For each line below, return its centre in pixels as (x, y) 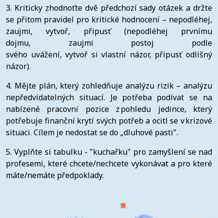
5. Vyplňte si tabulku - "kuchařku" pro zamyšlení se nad (109, 152)
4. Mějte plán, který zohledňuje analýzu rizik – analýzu (109, 86)
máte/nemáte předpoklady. (55, 175)
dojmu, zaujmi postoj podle (109, 43)
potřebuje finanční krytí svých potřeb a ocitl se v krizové (109, 121)
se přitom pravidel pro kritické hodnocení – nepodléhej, (109, 20)
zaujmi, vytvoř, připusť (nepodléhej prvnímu (109, 31)
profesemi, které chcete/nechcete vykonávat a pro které (109, 164)
